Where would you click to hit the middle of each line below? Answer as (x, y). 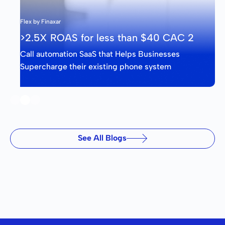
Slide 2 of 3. (37, 96)
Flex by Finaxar (40, 22)
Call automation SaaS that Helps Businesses (100, 54)
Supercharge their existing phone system (96, 67)
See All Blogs (102, 138)
